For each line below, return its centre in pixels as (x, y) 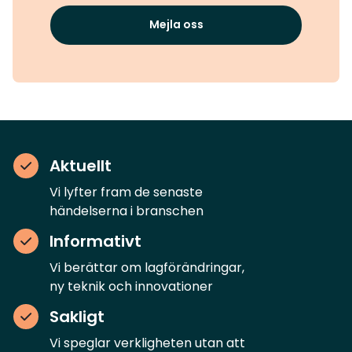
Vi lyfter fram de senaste (126, 192)
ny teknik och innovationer (131, 286)
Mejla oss (176, 24)
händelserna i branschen (126, 211)
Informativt (95, 241)
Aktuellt (81, 166)
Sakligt (77, 317)
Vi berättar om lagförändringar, (147, 268)
